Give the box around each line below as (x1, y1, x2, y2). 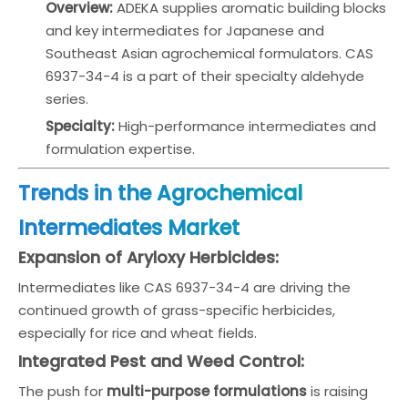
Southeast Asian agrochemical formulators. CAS (46, 44, 373, 63)
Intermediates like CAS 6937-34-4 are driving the (18, 278, 351, 297)
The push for (18, 382, 107, 401)
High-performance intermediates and (115, 117, 376, 136)
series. (46, 89, 88, 108)
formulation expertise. (46, 139, 195, 158)
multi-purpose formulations (107, 382, 307, 401)
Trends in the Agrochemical (18, 178, 302, 208)
